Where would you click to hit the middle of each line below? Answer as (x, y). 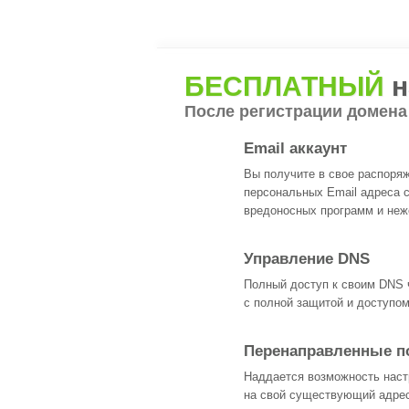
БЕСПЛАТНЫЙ (284, 86)
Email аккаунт (295, 148)
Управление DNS (307, 259)
